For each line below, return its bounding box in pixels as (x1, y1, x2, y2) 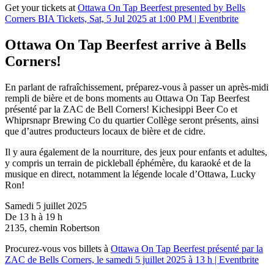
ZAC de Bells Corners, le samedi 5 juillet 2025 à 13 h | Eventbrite (5, 254, 259, 265)
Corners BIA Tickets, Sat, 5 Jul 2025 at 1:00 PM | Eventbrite (5, 13, 239, 24)
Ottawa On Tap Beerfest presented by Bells (78, 2, 245, 13)
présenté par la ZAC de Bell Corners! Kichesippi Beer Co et (5, 104, 237, 115)
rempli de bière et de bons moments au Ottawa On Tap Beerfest (5, 93, 250, 104)
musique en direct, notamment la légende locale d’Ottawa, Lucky (5, 169, 256, 180)
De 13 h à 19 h (5, 212, 62, 223)
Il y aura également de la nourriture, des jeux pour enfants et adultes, (5, 147, 267, 158)
